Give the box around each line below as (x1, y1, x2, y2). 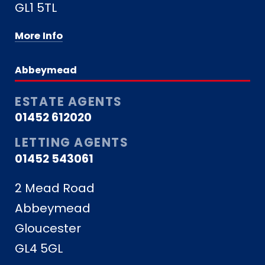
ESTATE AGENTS (15, 93, 122, 110)
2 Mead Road (15, 180, 95, 197)
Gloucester (15, 220, 82, 237)
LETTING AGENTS (15, 134, 128, 151)
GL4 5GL (15, 240, 63, 257)
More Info (15, 28, 63, 43)
